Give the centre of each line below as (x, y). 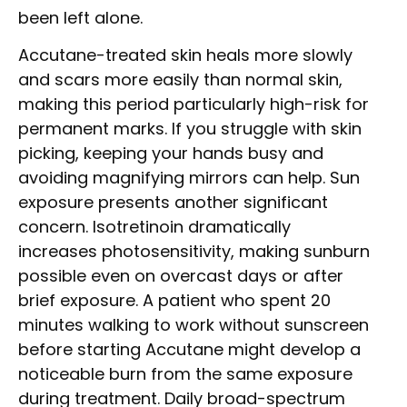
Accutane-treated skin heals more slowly (185, 55)
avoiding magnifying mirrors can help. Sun (189, 178)
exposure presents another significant (173, 203)
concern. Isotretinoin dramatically (154, 227)
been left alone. (80, 17)
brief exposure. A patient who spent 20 (174, 301)
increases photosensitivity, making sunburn (194, 252)
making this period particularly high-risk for (194, 104)
